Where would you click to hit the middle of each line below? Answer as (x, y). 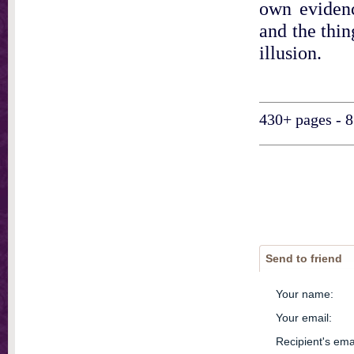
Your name (303, 294)
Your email (302, 317)
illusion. (290, 53)
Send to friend (304, 258)
